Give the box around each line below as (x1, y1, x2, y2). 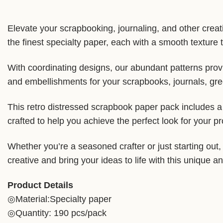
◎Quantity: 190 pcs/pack (7, 208, 107, 219)
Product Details (7, 180, 73, 191)
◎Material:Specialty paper (7, 194, 111, 205)
